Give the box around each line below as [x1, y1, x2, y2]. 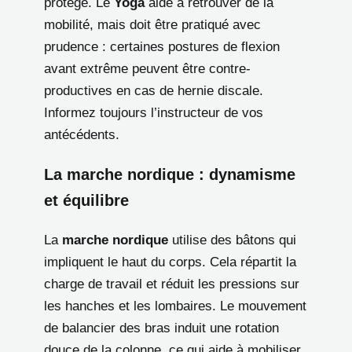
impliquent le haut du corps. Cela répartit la [44, 255, 296, 270]
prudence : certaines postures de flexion [44, 39, 280, 55]
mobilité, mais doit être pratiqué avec [44, 17, 261, 33]
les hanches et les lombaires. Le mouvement [44, 299, 306, 314]
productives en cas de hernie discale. [44, 83, 263, 99]
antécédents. [44, 127, 119, 143]
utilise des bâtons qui [168, 233, 296, 248]
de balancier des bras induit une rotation [44, 321, 279, 336]
